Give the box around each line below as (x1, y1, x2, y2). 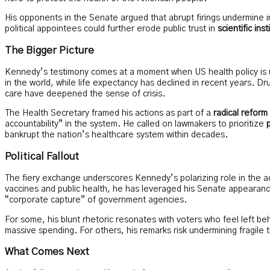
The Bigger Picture (5, 46, 94, 56)
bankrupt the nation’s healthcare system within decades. (5, 131, 228, 140)
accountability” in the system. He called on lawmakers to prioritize (5, 120, 266, 129)
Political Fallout (5, 152, 79, 162)
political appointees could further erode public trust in (5, 25, 218, 34)
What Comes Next (5, 247, 89, 257)
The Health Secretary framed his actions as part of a (5, 109, 213, 118)
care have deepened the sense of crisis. (5, 90, 165, 99)
